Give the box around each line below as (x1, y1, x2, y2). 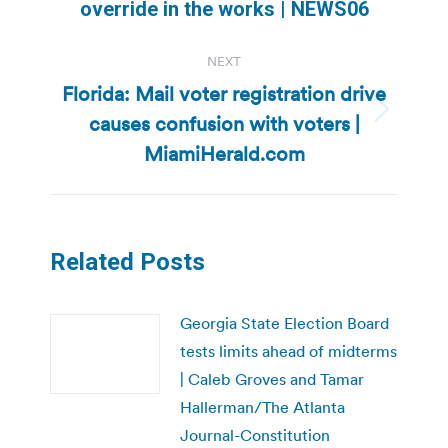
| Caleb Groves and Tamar (180, 368, 364, 389)
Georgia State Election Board (180, 312, 389, 333)
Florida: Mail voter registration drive (62, 80, 386, 107)
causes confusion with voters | (88, 110, 360, 137)
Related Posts (50, 247, 205, 276)
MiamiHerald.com (143, 140, 305, 167)
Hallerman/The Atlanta (180, 396, 345, 417)
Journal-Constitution (180, 424, 330, 445)
